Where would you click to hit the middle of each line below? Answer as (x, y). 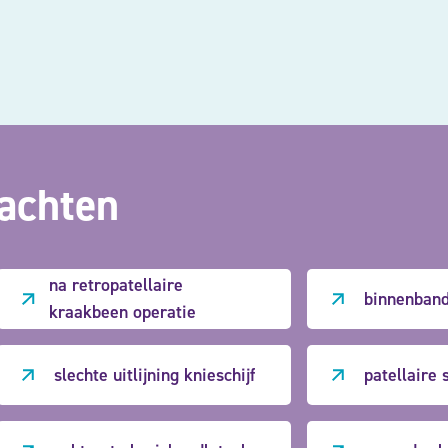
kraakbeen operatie (123, 312)
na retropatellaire (116, 285)
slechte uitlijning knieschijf (154, 374)
